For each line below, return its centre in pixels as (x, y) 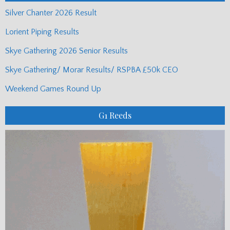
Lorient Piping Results (42, 32)
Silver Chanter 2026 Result (51, 13)
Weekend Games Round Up (53, 89)
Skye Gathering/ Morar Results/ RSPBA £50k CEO (92, 70)
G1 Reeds (115, 115)
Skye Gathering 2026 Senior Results (66, 51)
